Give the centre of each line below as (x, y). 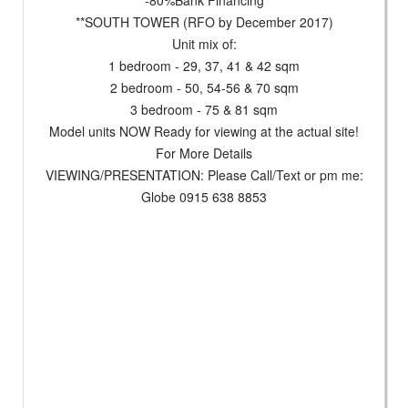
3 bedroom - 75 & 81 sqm (204, 109)
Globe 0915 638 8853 (204, 196)
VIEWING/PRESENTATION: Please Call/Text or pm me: (204, 174)
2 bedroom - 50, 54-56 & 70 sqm (204, 87)
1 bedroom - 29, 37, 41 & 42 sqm (204, 65)
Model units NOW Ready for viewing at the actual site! (204, 131)
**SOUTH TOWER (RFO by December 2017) (204, 21)
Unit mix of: (204, 43)
